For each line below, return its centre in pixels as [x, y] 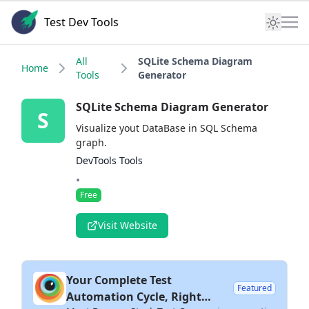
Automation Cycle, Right [134, 297]
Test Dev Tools [81, 22]
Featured [255, 288]
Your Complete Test [119, 280]
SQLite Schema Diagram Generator [172, 107]
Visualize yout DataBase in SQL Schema [166, 128]
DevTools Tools [109, 160]
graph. [91, 142]
